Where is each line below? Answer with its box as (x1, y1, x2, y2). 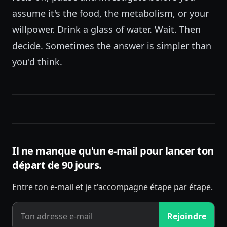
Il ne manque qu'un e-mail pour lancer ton (12, 144, 214, 158)
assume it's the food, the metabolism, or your (12, 7, 209, 19)
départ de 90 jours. (12, 158, 102, 172)
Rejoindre (167, 211, 206, 222)
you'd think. (12, 56, 62, 68)
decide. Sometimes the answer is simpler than (12, 40, 211, 52)
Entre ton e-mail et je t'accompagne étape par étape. (12, 181, 213, 193)
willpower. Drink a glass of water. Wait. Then (12, 23, 201, 35)
